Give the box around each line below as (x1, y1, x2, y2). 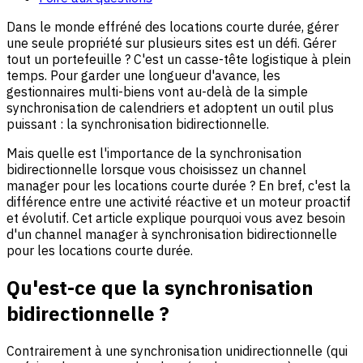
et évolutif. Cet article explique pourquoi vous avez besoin (6, 209, 345, 226)
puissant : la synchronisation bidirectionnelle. (6, 115, 269, 132)
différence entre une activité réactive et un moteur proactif (6, 193, 351, 210)
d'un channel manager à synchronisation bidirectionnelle (6, 225, 337, 242)
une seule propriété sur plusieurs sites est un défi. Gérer (6, 34, 336, 51)
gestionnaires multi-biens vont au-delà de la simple (6, 83, 308, 100)
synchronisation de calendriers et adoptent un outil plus (6, 99, 334, 116)
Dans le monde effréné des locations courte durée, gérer (6, 18, 339, 35)
